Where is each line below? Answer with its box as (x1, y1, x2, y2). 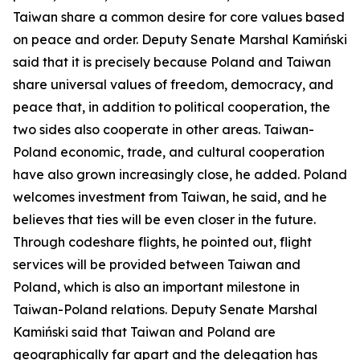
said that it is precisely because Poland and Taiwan (13, 54, 331, 70)
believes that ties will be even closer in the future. (13, 211, 316, 227)
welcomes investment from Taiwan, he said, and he (13, 189, 327, 205)
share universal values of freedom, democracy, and (13, 76, 333, 92)
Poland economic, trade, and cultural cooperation (13, 144, 325, 160)
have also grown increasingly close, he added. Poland (13, 166, 347, 182)
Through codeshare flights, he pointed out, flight (13, 234, 312, 250)
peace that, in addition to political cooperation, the (13, 99, 330, 115)
